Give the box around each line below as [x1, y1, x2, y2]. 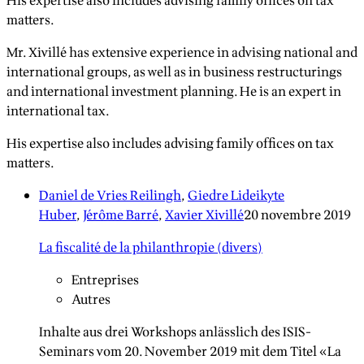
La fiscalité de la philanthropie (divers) [39, 238, 262, 258]
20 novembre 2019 [244, 206, 351, 226]
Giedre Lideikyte [188, 186, 284, 206]
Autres [71, 290, 110, 310]
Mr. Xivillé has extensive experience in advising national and [6, 43, 357, 63]
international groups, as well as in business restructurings [6, 63, 342, 83]
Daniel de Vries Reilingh [39, 186, 181, 206]
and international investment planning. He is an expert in [6, 82, 341, 102]
